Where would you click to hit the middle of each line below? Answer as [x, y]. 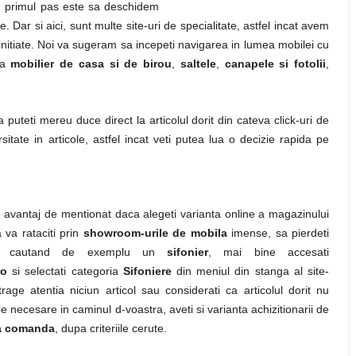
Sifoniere [147, 271]
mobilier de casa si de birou [91, 64]
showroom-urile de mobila [155, 233]
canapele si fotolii [275, 64]
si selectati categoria [65, 271]
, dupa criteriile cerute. [111, 328]
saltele [198, 64]
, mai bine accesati [269, 252]
